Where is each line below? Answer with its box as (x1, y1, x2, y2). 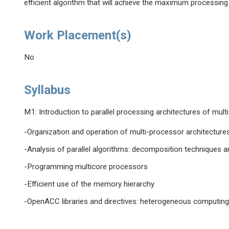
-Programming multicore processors (24, 162, 148, 172)
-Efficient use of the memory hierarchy (24, 179, 155, 189)
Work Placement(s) (24, 28, 132, 43)
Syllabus (24, 83, 71, 98)
